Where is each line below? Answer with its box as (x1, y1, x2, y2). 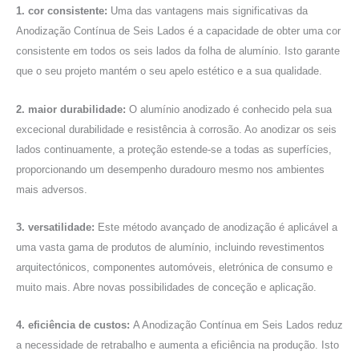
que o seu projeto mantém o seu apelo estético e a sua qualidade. (16, 65, 322, 78)
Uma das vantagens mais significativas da (111, 5, 308, 18)
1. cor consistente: (16, 5, 111, 18)
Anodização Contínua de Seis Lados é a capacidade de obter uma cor (16, 25, 341, 38)
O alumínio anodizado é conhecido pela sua (129, 103, 332, 115)
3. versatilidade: (16, 221, 98, 234)
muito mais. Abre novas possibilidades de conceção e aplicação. (16, 281, 317, 294)
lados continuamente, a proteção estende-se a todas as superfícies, (16, 143, 332, 155)
